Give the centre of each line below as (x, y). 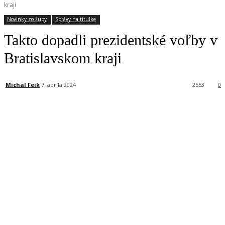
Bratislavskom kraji (63, 58)
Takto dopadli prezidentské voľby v (111, 40)
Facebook (37, 111)
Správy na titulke (76, 19)
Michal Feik (23, 84)
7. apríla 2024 (59, 85)
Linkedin (128, 111)
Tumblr (181, 111)
